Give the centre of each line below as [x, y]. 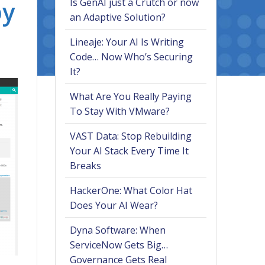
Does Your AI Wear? [114, 206]
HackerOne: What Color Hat [131, 191]
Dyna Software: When [118, 230]
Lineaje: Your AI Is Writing [127, 42]
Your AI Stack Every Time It [130, 151]
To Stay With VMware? [120, 112]
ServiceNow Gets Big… [119, 245]
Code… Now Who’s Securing [132, 57]
